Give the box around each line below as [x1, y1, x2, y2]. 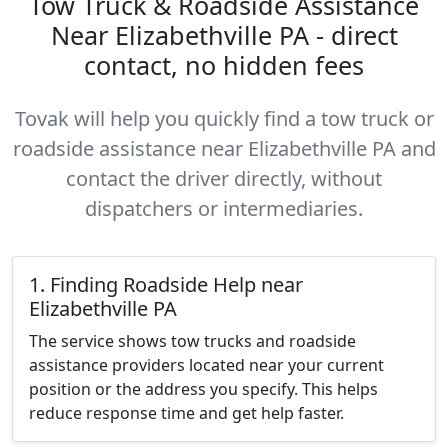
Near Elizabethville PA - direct [50, 18, 398, 52]
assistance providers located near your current [29, 354, 384, 376]
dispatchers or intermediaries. [85, 195, 363, 222]
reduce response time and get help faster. [29, 402, 344, 424]
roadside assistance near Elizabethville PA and [12, 135, 436, 162]
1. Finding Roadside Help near [29, 271, 303, 298]
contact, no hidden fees [84, 48, 364, 82]
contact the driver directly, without [66, 165, 382, 192]
